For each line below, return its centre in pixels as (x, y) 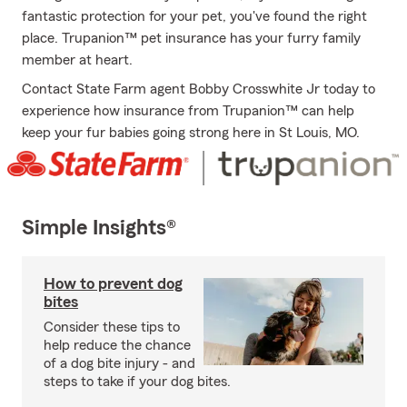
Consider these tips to (112, 328)
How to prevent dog (113, 284)
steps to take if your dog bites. (137, 382)
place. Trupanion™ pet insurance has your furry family (191, 38)
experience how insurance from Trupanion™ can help (188, 111)
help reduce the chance (117, 346)
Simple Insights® (99, 228)
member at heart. (77, 60)
